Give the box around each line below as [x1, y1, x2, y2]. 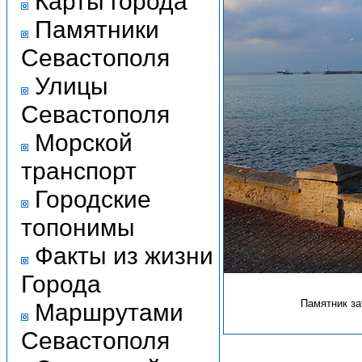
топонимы [21, 213, 135, 241]
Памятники [35, 15, 159, 43]
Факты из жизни [35, 242, 213, 269]
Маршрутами [35, 298, 183, 326]
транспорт [21, 157, 137, 184]
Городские [35, 185, 151, 213]
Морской [35, 128, 133, 156]
